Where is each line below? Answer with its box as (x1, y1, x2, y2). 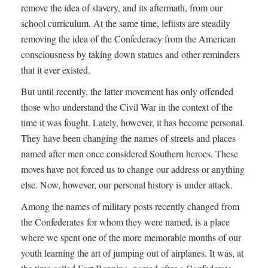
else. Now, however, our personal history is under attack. (21, 178, 233, 191)
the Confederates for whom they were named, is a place (21, 215, 230, 228)
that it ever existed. (21, 63, 90, 76)
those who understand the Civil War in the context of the (21, 100, 233, 113)
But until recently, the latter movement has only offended (21, 85, 233, 98)
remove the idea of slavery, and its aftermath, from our (21, 1, 223, 14)
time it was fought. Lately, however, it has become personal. (21, 116, 245, 129)
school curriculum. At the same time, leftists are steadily (21, 17, 230, 29)
